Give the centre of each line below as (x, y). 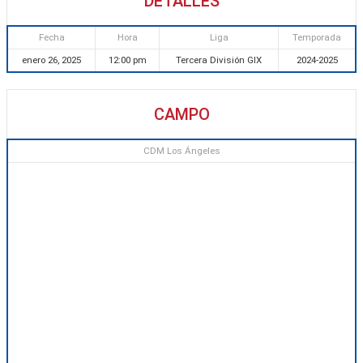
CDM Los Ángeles (181, 150)
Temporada (317, 37)
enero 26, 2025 (51, 60)
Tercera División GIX (219, 60)
